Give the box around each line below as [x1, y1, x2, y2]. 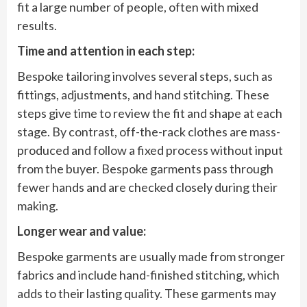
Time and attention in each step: [17, 42, 195, 58]
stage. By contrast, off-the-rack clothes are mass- [17, 123, 280, 139]
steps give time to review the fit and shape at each [17, 105, 282, 121]
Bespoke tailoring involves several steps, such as [17, 68, 273, 84]
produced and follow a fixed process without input [17, 142, 283, 158]
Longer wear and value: [17, 223, 146, 238]
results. [17, 17, 57, 33]
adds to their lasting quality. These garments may [17, 285, 276, 301]
